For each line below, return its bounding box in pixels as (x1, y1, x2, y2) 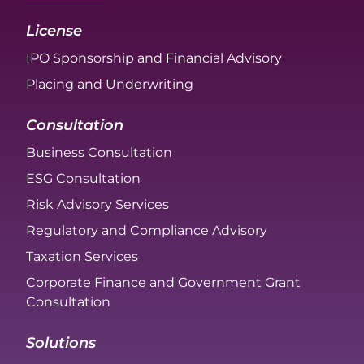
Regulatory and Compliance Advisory (26, 223, 267, 238)
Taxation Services (26, 249, 138, 264)
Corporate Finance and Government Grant (26, 275, 301, 290)
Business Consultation (26, 145, 172, 160)
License (26, 22, 82, 40)
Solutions (26, 334, 96, 352)
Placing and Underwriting (26, 76, 193, 92)
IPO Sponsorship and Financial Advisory (26, 50, 282, 66)
